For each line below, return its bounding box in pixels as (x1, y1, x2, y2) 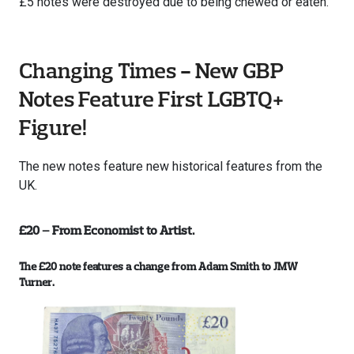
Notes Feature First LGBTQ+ (19, 85, 284, 113)
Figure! (19, 113, 87, 141)
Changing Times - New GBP (19, 56, 284, 85)
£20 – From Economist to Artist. (19, 222, 194, 239)
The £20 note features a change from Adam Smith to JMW (19, 259, 298, 274)
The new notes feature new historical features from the (19, 159, 322, 175)
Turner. (19, 275, 55, 290)
